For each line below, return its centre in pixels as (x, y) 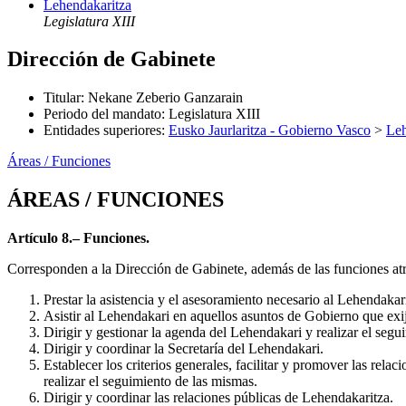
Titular (62, 98)
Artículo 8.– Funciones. (78, 238)
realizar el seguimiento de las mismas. (150, 382)
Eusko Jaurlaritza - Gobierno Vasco (270, 130)
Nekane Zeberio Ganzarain (165, 98)
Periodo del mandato (102, 114)
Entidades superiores (102, 130)
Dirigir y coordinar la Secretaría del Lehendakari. (184, 349)
